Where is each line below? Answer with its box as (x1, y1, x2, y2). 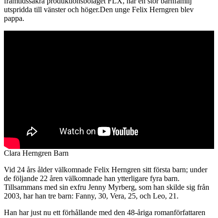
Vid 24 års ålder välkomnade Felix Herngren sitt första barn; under (4, 165, 207, 174)
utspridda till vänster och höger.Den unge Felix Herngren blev (4, 5, 194, 14)
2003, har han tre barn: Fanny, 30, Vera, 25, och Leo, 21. (4, 192, 179, 200)
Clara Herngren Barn (4, 149, 69, 158)
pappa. (4, 14, 24, 23)
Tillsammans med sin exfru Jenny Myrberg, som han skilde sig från (4, 183, 209, 192)
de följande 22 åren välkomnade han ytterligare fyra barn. (4, 174, 180, 183)
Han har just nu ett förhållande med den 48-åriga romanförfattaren (4, 208, 205, 217)
